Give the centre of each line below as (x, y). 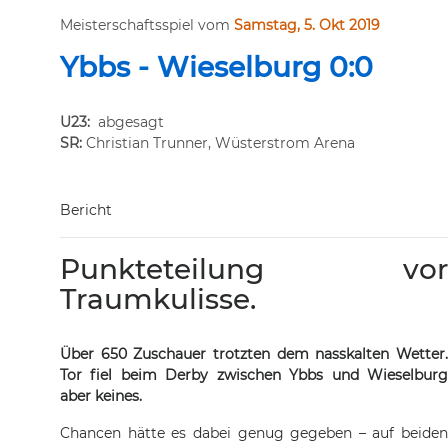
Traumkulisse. (158, 299)
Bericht (86, 210)
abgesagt (131, 122)
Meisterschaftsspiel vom (145, 25)
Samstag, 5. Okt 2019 (307, 25)
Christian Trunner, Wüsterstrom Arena (218, 143)
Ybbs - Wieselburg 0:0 (216, 67)
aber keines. (101, 396)
